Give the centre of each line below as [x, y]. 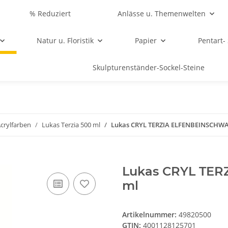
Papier [146, 40]
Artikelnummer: [150, 215]
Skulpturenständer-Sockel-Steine [149, 67]
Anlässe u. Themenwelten [162, 13]
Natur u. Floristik [65, 40]
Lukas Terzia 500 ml [71, 125]
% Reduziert [50, 13]
